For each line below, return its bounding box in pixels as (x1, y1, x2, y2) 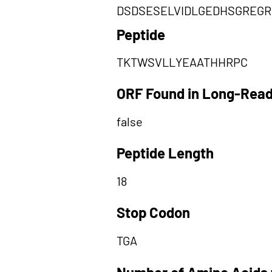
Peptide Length (117, 144, 214, 161)
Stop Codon (117, 203, 190, 221)
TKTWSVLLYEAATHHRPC (117, 55, 248, 69)
